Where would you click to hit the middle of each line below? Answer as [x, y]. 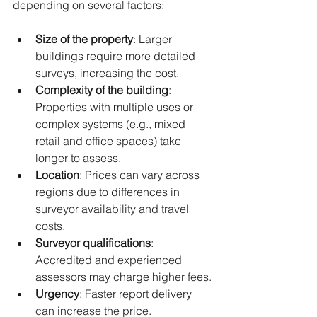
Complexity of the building [102, 90]
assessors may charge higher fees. [123, 277]
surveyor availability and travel [114, 209]
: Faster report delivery [137, 294]
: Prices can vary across [141, 175]
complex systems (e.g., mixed [112, 124]
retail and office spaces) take [110, 141]
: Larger [154, 39]
